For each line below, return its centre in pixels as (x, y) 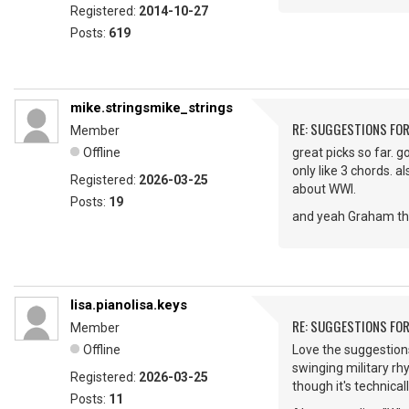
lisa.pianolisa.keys (129, 305)
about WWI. (324, 189)
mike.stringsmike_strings (152, 108)
